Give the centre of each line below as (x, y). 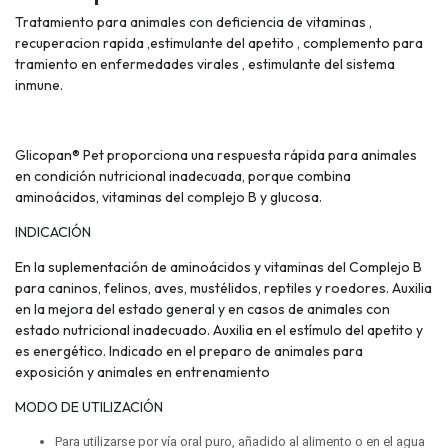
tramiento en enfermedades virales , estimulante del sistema (205, 64)
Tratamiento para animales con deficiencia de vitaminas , (193, 22)
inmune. (39, 85)
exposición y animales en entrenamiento (142, 372)
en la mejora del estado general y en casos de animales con (202, 309)
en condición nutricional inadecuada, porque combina (183, 176)
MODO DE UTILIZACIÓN (89, 407)
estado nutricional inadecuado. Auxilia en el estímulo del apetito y (219, 330)
